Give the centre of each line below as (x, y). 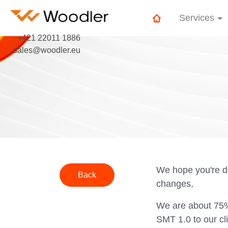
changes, (175, 184)
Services (197, 18)
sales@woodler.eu (47, 50)
